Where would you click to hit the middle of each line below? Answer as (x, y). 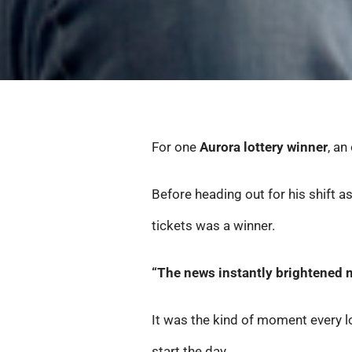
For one (176, 147)
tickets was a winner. (214, 226)
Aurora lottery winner (264, 147)
